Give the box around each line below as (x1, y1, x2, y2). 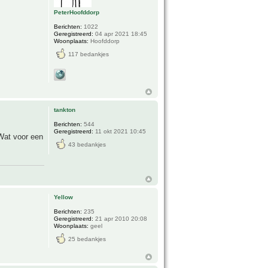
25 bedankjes (68, 235, 106, 242)
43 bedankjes (68, 141, 106, 148)
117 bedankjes (68, 50, 109, 57)
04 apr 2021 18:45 (93, 30, 148, 37)
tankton (54, 106, 76, 113)
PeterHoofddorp (54, 8, 100, 16)
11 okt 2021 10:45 (93, 127, 147, 135)
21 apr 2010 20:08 (93, 215, 148, 222)
